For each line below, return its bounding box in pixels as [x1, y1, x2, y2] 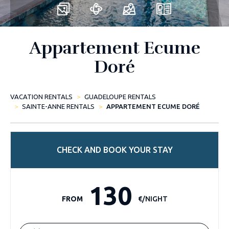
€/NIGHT [138, 195, 168, 203]
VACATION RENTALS [10, 93, 73, 100]
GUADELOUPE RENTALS [84, 93, 156, 100]
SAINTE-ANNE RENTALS [22, 103, 95, 110]
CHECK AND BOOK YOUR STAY [56, 145, 173, 154]
